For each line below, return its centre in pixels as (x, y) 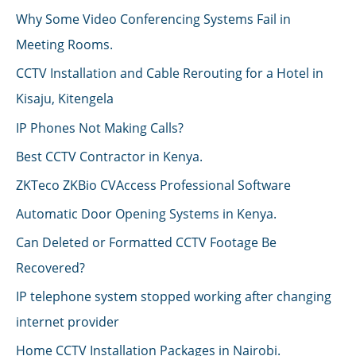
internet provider (68, 321)
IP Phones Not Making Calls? (100, 127)
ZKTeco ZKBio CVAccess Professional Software (153, 184)
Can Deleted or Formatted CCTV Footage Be (146, 242)
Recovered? (50, 267)
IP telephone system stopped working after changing (174, 296)
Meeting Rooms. (64, 44)
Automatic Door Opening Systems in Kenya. (146, 213)
